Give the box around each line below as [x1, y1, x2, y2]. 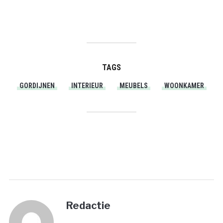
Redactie [66, 199, 111, 212]
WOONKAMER [164, 81, 204, 90]
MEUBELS [119, 81, 148, 90]
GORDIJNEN [19, 81, 55, 90]
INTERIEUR [71, 81, 103, 90]
